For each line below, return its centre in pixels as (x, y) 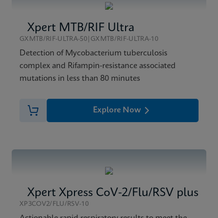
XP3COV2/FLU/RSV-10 (54, 204)
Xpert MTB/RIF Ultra (81, 28)
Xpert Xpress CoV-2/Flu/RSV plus (113, 193)
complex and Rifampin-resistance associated (98, 66)
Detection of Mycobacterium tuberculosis (93, 53)
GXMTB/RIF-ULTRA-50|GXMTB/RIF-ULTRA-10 (89, 39)
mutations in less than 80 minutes (80, 79)
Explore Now (117, 110)
